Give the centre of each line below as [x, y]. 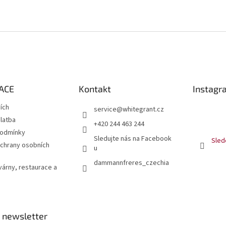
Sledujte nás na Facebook [132, 139]
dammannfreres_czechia [131, 163]
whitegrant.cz [143, 110]
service [105, 110]
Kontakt [95, 89]
